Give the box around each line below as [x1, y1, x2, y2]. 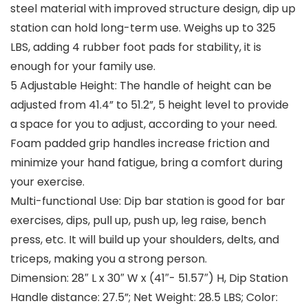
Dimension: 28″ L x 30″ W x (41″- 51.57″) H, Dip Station [10, 270, 288, 287]
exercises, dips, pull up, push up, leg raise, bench [10, 212, 266, 229]
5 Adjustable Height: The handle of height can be [10, 78, 272, 94]
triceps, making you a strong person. [10, 251, 207, 267]
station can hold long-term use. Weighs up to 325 [10, 20, 276, 36]
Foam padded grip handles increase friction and [10, 135, 269, 152]
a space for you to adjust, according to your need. [10, 116, 277, 133]
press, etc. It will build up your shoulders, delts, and [10, 232, 279, 248]
